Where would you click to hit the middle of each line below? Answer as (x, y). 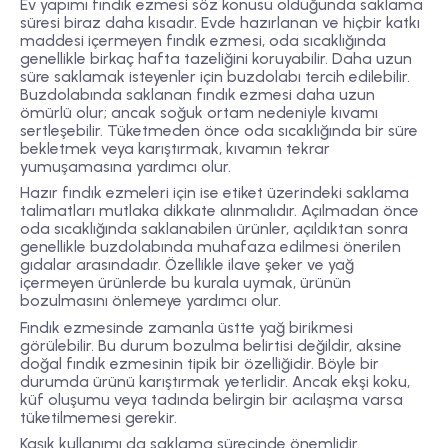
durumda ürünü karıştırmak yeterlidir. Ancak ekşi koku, (215, 381)
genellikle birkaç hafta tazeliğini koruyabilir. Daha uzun (216, 59)
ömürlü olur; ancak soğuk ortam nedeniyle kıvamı (199, 113)
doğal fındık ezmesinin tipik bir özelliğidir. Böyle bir (199, 363)
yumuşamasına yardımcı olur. (125, 167)
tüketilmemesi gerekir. (98, 417)
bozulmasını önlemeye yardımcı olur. (150, 301)
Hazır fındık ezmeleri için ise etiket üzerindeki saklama (214, 193)
